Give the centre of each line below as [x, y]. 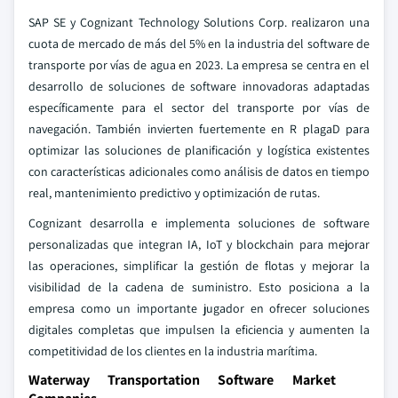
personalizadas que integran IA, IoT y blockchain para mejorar [199, 244]
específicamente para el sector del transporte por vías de [199, 107]
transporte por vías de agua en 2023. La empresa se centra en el [199, 65]
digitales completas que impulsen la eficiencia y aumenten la [199, 330]
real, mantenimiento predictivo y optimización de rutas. [174, 193]
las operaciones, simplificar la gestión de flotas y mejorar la [199, 266]
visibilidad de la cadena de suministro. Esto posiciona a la [199, 287]
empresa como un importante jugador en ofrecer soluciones [199, 308]
